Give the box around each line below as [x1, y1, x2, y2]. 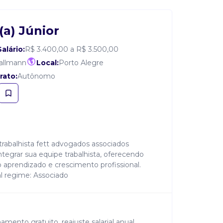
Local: [36, 58, 59, 67]
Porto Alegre [59, 58, 104, 67]
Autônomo [17, 72, 55, 81]
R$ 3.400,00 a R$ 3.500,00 [25, 45, 118, 54]
